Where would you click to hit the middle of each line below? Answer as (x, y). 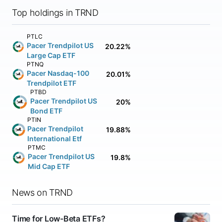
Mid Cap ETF (49, 166)
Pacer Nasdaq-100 (58, 73)
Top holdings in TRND (55, 13)
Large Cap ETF (51, 55)
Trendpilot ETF (52, 83)
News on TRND (43, 193)
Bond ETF (46, 111)
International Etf (54, 139)
